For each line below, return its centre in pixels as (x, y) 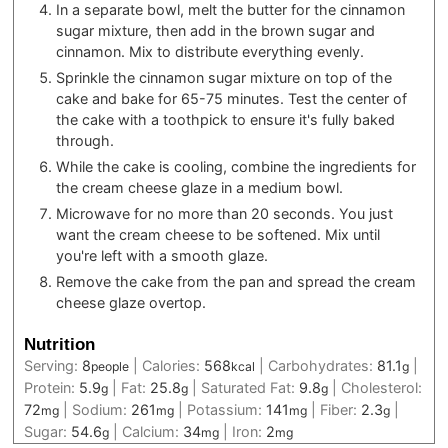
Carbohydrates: (323, 366)
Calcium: (153, 432)
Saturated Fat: (250, 388)
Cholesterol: (382, 388)
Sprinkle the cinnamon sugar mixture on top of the (224, 77)
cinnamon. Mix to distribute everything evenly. (210, 51)
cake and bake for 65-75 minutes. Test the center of (232, 98)
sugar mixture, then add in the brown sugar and (216, 30)
